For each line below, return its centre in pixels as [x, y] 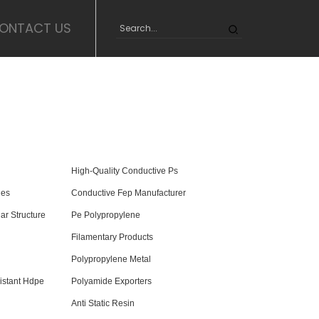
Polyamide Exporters [111, 281]
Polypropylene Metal [111, 259]
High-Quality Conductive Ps [125, 171]
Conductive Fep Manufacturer [129, 193]
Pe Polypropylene [106, 215]
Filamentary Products [112, 237]
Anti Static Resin [103, 303]
